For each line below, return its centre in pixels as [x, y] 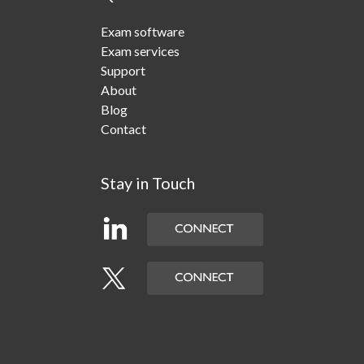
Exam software [142, 32]
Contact [123, 129]
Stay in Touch [147, 183]
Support [123, 71]
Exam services [140, 51]
